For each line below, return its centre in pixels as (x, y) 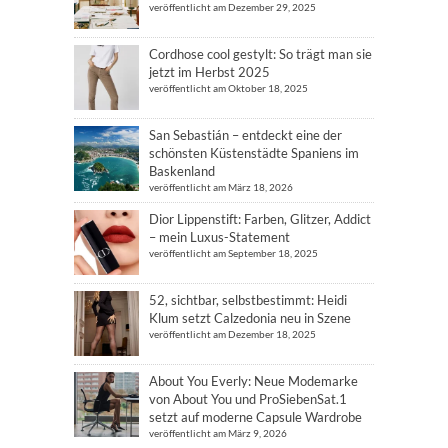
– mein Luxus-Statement (219, 236)
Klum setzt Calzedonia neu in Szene (250, 317)
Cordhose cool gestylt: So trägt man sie (260, 53)
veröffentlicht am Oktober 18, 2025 (228, 87)
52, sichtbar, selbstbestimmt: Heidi (248, 299)
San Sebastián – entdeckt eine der (245, 134)
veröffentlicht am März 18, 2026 (221, 186)
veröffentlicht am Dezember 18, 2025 (232, 333)
